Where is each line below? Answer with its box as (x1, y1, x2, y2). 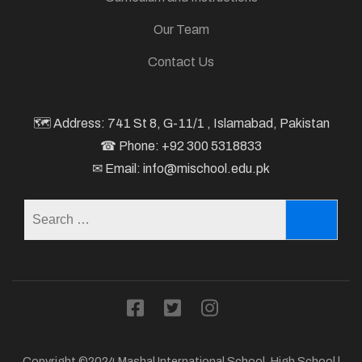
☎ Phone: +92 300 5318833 (100, 139, 262, 153)
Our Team (153, 23, 209, 36)
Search (248, 203, 290, 217)
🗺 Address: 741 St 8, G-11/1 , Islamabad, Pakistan (32, 116, 330, 130)
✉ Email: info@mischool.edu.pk (92, 162, 270, 175)
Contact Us (148, 55, 214, 69)
